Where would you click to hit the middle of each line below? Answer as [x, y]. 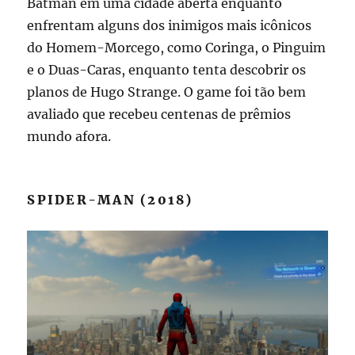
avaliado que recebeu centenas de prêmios [159, 114]
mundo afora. [69, 136]
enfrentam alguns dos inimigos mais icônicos [170, 25]
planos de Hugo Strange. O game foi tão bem [167, 92]
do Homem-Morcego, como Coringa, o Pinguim [177, 47]
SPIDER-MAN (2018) [110, 199]
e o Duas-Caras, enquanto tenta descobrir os [167, 69]
